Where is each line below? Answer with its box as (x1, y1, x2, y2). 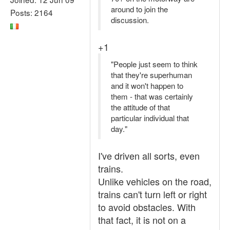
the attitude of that (111, 102, 170, 112)
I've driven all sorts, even (98, 149, 200, 162)
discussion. (111, 14, 149, 25)
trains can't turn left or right (98, 187, 207, 201)
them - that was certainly (111, 91, 193, 102)
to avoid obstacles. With (98, 200, 196, 214)
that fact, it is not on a (98, 213, 186, 226)
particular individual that (111, 112, 189, 123)
